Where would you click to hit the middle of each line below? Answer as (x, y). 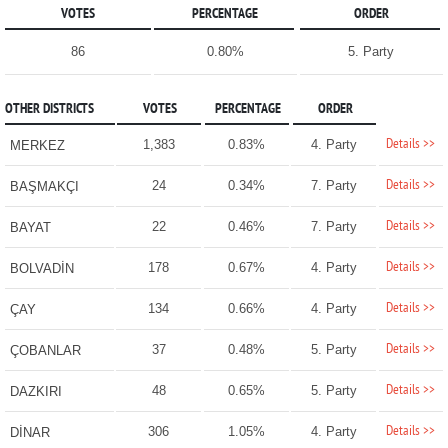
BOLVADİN (41, 269)
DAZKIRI (35, 392)
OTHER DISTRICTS (49, 110)
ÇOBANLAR (45, 351)
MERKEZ (37, 146)
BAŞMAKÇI (44, 187)
